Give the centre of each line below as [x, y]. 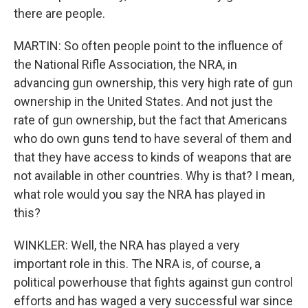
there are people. [59, 13]
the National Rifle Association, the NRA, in [125, 64]
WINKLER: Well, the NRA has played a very [127, 245]
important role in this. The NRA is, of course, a [137, 263]
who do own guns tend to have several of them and [153, 138]
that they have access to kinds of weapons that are [153, 157]
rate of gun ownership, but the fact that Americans [151, 120]
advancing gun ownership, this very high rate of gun [153, 82]
